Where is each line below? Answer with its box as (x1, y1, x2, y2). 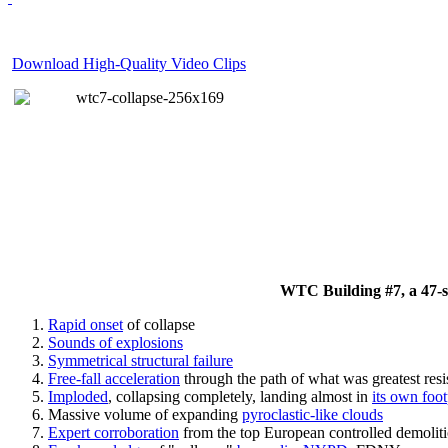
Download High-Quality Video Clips (12, 55, 246, 72)
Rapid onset (48, 316, 123, 333)
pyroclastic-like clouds (242, 406, 383, 423)
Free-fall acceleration (48, 370, 180, 387)
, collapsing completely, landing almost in (108, 388, 372, 405)
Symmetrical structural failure (48, 352, 233, 369)
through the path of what (180, 370, 343, 387)
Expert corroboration (48, 424, 179, 441)
